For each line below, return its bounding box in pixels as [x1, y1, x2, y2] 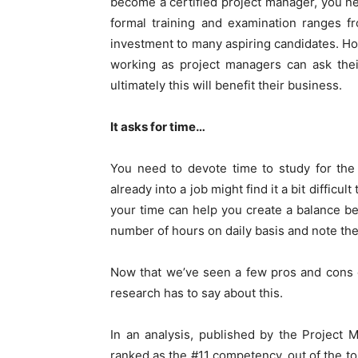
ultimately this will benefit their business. [110, 78, 342, 93]
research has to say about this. [110, 285, 283, 301]
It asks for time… [110, 119, 205, 135]
